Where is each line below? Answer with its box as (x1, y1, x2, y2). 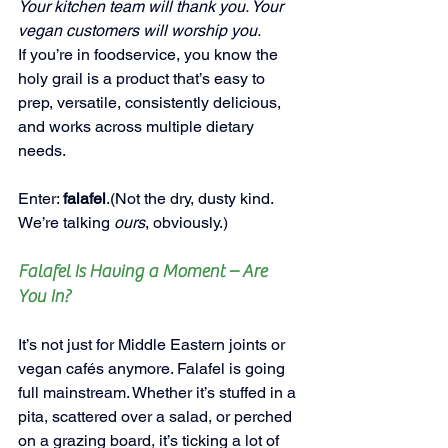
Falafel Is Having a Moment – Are (18, 260, 271, 282)
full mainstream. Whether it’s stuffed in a (18, 382, 300, 402)
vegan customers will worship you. (18, 20, 261, 40)
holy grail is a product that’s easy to (18, 68, 269, 88)
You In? (18, 285, 70, 307)
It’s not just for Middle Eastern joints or (18, 334, 289, 354)
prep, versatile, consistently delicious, (18, 92, 285, 112)
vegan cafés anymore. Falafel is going (18, 358, 289, 378)
